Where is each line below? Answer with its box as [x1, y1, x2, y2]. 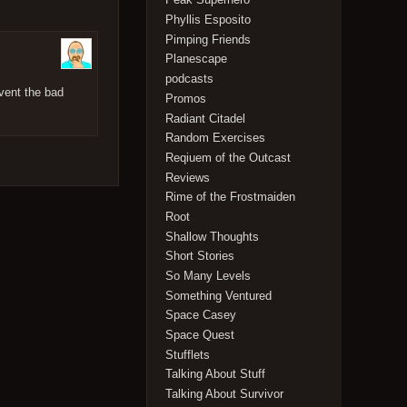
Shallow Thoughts [165, 229, 260, 243]
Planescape [165, 52, 228, 66]
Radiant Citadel [165, 111, 246, 125]
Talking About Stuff [165, 367, 266, 382]
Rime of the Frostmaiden [165, 190, 296, 204]
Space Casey [165, 308, 237, 323]
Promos [165, 91, 207, 105]
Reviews [165, 170, 211, 184]
